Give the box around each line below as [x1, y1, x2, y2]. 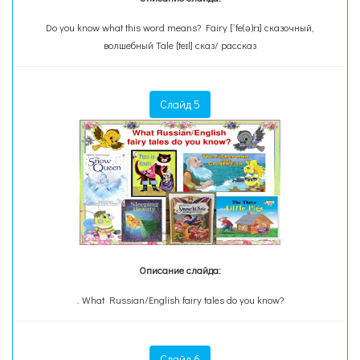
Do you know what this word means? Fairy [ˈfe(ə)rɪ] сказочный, [46, 21, 314, 34]
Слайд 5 [160, 96, 200, 112]
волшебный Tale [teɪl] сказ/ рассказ [104, 39, 256, 51]
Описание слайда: [139, 264, 221, 276]
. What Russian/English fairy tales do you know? [76, 293, 284, 306]
